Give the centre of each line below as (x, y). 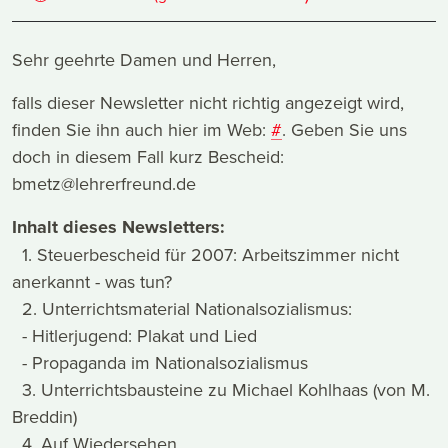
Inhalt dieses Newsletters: (118, 227)
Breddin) (44, 417)
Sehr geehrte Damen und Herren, (144, 60)
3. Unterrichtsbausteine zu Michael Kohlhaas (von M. (221, 390)
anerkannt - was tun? (92, 282)
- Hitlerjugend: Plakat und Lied (134, 336)
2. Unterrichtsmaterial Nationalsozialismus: (182, 309)
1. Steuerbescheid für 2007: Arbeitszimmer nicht (205, 255)
